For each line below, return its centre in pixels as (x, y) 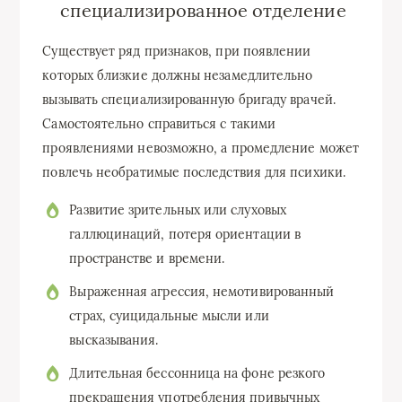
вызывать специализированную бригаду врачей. (189, 100)
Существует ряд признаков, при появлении (177, 52)
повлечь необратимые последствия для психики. (194, 173)
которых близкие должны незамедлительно (178, 76)
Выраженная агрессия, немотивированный (202, 292)
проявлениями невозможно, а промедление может (201, 149)
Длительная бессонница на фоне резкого (197, 374)
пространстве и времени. (147, 259)
